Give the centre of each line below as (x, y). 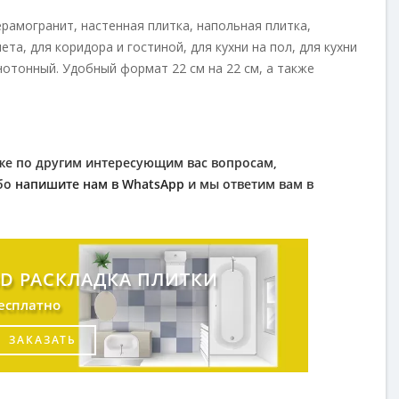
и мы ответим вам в (249, 184)
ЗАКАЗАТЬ (42, 340)
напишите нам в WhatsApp (100, 184)
